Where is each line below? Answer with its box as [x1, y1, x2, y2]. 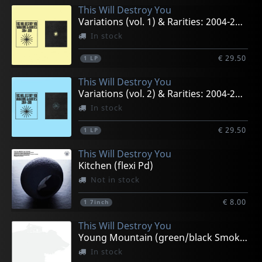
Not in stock [90, 174, 140, 185]
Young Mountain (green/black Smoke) [240, 230, 248, 244]
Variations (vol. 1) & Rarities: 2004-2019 [235, 15, 243, 28]
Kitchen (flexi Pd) [78, 158, 154, 172]
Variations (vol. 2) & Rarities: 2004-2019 [235, 87, 243, 100]
